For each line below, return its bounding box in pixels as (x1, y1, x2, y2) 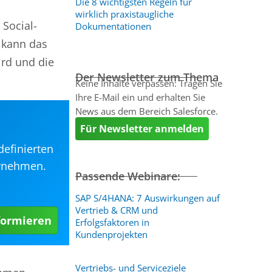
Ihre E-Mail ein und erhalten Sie (75, 91, 205, 103)
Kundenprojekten (75, 228, 148, 240)
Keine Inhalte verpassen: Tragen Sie (75, 77, 222, 89)
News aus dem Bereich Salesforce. (75, 105, 218, 117)
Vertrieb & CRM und (75, 204, 158, 216)
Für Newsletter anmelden (80, 122, 204, 135)
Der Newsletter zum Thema (75, 70, 219, 84)
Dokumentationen (75, 20, 151, 32)
